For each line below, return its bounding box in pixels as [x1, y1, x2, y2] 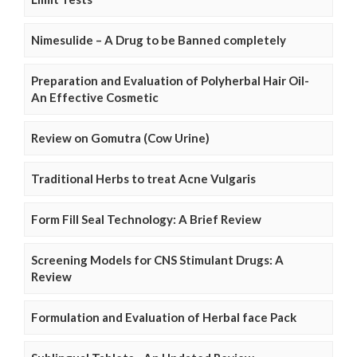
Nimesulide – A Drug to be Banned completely [31, 32, 286, 47]
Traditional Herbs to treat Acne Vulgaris [31, 171, 256, 186]
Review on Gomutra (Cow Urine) [31, 130, 210, 145]
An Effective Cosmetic [31, 89, 159, 104]
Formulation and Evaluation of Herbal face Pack [31, 309, 296, 324]
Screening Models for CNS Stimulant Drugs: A [31, 252, 284, 267]
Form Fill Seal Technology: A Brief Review [31, 211, 261, 226]
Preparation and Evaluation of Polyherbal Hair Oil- [31, 73, 309, 88]
